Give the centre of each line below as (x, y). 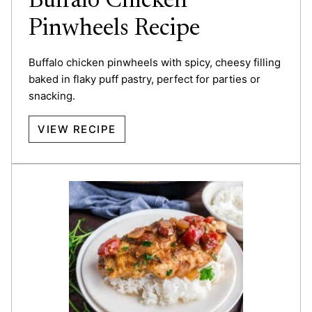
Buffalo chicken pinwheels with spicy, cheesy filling (155, 62)
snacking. (52, 95)
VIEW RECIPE (77, 129)
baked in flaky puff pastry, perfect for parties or (145, 79)
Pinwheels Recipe (114, 29)
